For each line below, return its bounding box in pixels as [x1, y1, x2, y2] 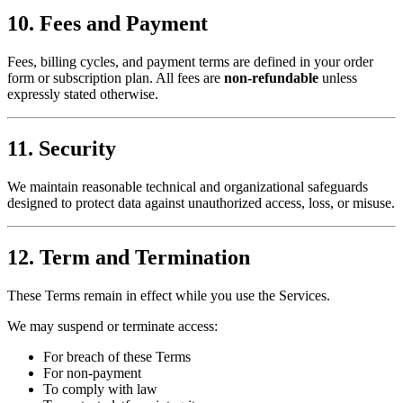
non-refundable [224, 70, 318, 85]
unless [318, 70, 357, 85]
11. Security [7, 136, 116, 160]
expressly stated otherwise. [7, 86, 158, 102]
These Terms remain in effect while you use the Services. [7, 287, 330, 303]
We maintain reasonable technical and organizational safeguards [7, 178, 368, 194]
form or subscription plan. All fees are [7, 70, 224, 85]
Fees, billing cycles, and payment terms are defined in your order [7, 54, 373, 69]
